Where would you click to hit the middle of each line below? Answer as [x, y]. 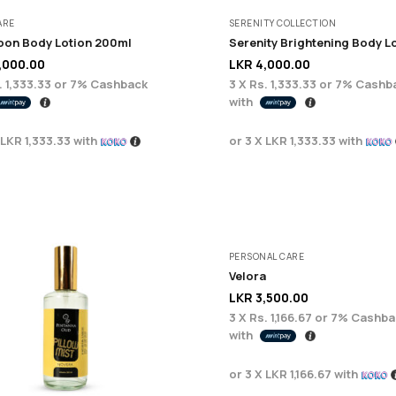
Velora [247, 275]
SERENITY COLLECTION [282, 23]
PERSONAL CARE [267, 256]
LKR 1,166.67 [298, 373]
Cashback [118, 84]
